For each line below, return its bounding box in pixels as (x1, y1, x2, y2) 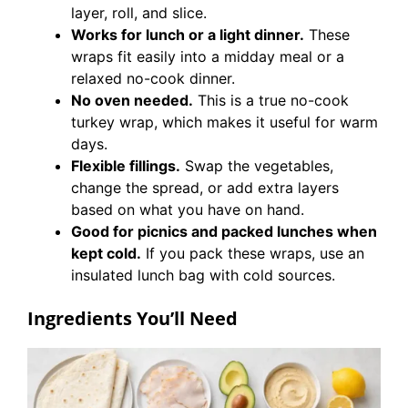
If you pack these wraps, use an (141, 244, 364, 262)
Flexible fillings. (71, 157, 180, 175)
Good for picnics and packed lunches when (71, 222, 377, 240)
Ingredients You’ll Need (27, 306, 238, 331)
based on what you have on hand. (71, 200, 304, 219)
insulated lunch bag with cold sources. (71, 266, 335, 284)
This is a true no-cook (193, 91, 349, 109)
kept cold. (71, 244, 141, 262)
